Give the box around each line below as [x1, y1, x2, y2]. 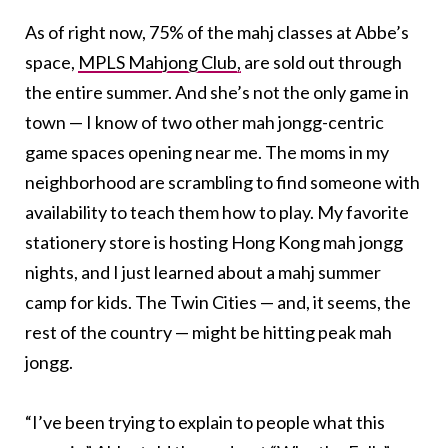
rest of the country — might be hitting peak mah [25, 320, 392, 343]
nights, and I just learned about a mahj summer [25, 260, 381, 283]
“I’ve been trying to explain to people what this [25, 410, 385, 433]
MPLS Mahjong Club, [78, 50, 241, 73]
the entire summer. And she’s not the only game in [25, 80, 409, 103]
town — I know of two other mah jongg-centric [25, 110, 384, 133]
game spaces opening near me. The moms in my [25, 140, 389, 163]
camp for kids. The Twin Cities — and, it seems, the [25, 290, 411, 313]
